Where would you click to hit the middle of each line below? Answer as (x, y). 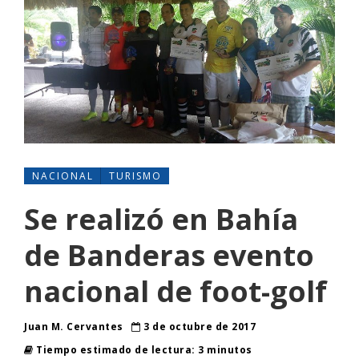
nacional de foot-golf (175, 292)
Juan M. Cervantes (75, 327)
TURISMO (135, 176)
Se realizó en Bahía (161, 220)
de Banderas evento (169, 256)
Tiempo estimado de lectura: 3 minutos (143, 350)
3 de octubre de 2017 (198, 327)
